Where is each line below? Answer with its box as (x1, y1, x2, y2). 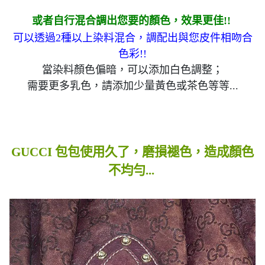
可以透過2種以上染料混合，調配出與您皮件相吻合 (12, 32, 253, 44)
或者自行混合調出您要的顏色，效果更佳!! (31, 15, 234, 27)
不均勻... (108, 163, 157, 177)
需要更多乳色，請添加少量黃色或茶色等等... (27, 80, 238, 92)
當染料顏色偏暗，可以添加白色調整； (42, 64, 223, 76)
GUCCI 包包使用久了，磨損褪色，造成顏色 (11, 145, 254, 159)
